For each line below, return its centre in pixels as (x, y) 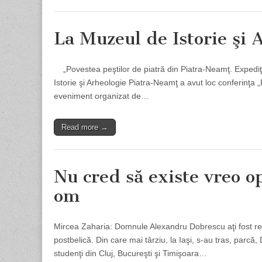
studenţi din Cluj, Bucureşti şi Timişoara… (130, 253)
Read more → (85, 127)
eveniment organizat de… (101, 96)
